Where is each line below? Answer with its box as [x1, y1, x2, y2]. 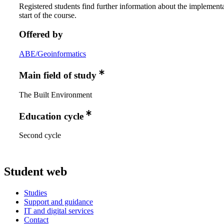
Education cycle [19, 110, 83, 121]
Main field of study [19, 70, 96, 81]
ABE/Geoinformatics [19, 49, 86, 58]
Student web [4, 165, 67, 178]
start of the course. [19, 10, 76, 19]
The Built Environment [19, 90, 92, 99]
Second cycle [19, 131, 61, 140]
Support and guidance [24, 197, 93, 206]
